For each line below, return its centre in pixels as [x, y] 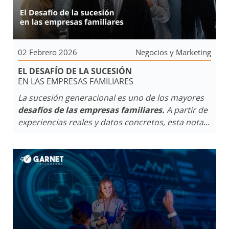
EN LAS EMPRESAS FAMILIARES [76, 81]
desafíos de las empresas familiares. [91, 110]
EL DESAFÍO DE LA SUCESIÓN [75, 71]
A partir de [186, 110]
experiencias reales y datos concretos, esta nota [111, 122]
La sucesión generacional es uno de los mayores [111, 98]
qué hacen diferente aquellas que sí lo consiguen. [114, 147]
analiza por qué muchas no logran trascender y [109, 134]
